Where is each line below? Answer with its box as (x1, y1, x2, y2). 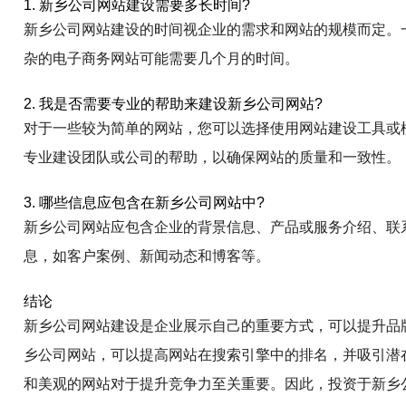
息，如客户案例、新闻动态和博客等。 (24, 248, 271, 264)
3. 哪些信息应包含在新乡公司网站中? (24, 195, 266, 210)
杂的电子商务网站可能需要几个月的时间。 (24, 51, 300, 66)
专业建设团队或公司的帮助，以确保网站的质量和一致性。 (24, 150, 401, 165)
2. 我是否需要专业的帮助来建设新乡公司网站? (24, 96, 324, 111)
